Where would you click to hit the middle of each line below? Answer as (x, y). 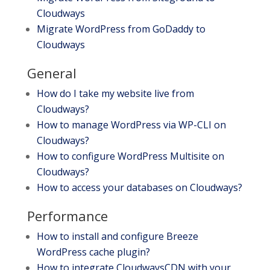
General (52, 73)
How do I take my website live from (115, 93)
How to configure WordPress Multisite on (130, 156)
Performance (67, 216)
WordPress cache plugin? (93, 252)
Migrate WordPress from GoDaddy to (121, 29)
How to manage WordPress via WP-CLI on (131, 125)
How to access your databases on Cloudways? (139, 187)
